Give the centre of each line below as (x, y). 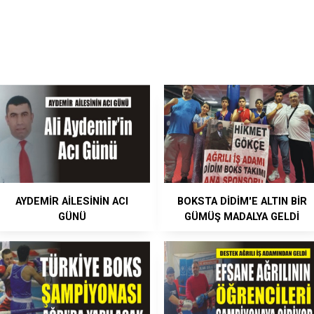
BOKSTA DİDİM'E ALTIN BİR (242, 202)
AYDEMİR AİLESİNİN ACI (72, 202)
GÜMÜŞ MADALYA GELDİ (242, 217)
